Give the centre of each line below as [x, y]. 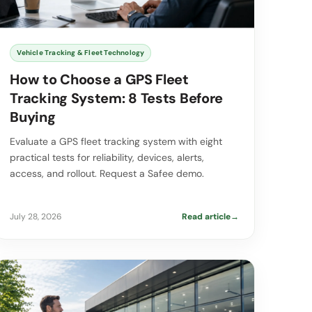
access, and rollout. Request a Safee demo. [107, 174]
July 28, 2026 [36, 217]
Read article [206, 217]
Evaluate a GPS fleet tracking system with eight [116, 142]
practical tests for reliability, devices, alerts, [107, 158]
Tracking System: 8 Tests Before [117, 99]
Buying [34, 117]
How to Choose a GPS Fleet [99, 80]
